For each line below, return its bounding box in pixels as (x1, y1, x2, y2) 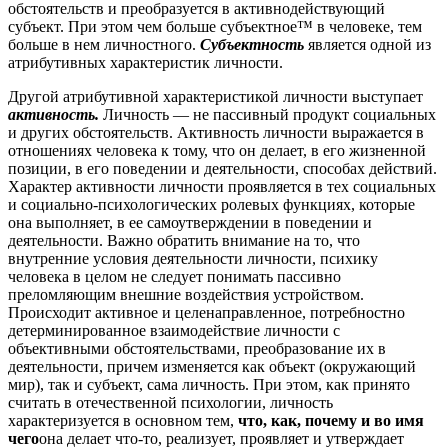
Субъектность (200, 36, 304, 54)
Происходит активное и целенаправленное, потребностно (8, 304, 405, 322)
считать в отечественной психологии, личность (8, 394, 333, 412)
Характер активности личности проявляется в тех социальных (8, 178, 436, 196)
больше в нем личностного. (8, 36, 200, 54)
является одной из (308, 36, 431, 54)
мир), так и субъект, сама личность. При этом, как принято (8, 376, 410, 394)
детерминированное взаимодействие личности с (8, 322, 340, 340)
